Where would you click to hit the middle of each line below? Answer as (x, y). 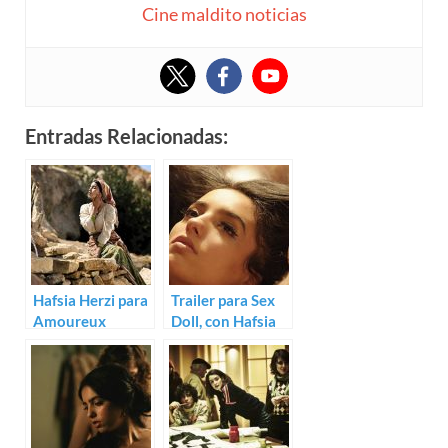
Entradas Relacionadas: (126, 136)
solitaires (64, 342)
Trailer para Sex (223, 300)
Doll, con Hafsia (223, 321)
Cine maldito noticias (224, 14)
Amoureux (69, 321)
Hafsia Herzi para (90, 300)
